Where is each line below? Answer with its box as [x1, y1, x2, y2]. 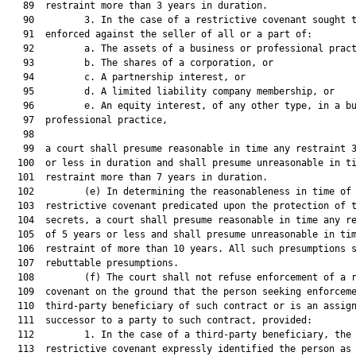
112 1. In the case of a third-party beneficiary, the [6, 329, 351, 340]
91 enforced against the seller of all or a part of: [6, 29, 312, 40]
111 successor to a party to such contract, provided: [6, 315, 312, 326]
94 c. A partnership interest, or [6, 72, 246, 83]
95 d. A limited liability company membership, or [6, 86, 335, 97]
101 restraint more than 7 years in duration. [6, 172, 268, 183]
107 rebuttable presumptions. [6, 257, 179, 269]
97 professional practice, [6, 114, 168, 126]
